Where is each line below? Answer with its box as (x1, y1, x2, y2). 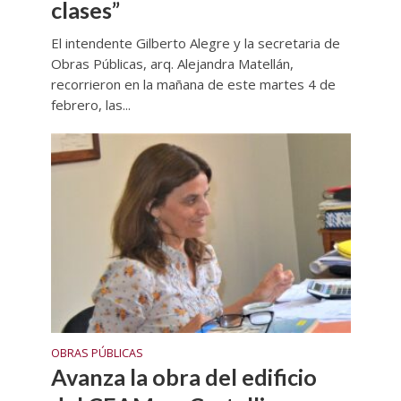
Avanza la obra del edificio (50, 363, 317, 391)
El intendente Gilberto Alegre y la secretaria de (50, 33, 340, 52)
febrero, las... (50, 95, 131, 114)
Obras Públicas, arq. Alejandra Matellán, (50, 54, 294, 73)
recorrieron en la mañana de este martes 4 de (50, 74, 336, 93)
